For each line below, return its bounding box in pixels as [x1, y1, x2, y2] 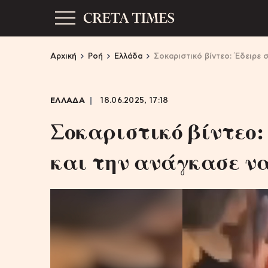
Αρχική [50, 53, 77, 60]
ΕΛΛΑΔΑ [50, 97, 85, 105]
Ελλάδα [114, 53, 142, 60]
